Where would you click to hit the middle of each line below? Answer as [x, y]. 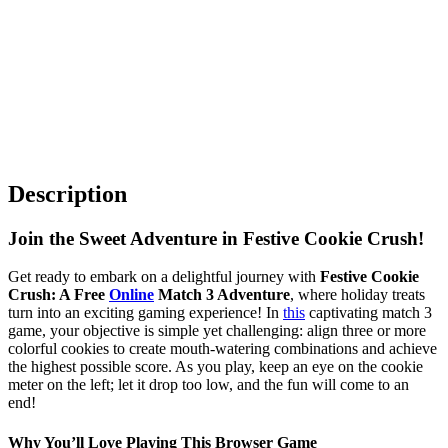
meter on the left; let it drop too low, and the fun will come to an [208, 385]
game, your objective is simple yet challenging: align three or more [217, 331]
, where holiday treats [357, 295]
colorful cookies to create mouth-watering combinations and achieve [222, 349]
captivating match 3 [368, 313]
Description [67, 193]
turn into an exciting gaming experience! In [145, 313]
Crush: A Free [58, 295]
